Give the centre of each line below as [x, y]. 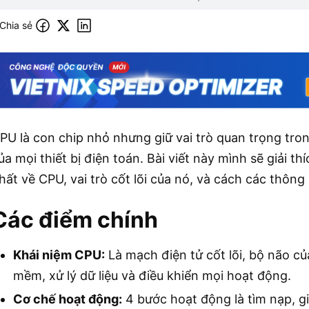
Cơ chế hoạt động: [68, 299]
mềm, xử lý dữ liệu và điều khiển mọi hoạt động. [152, 275]
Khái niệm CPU [57, 255]
